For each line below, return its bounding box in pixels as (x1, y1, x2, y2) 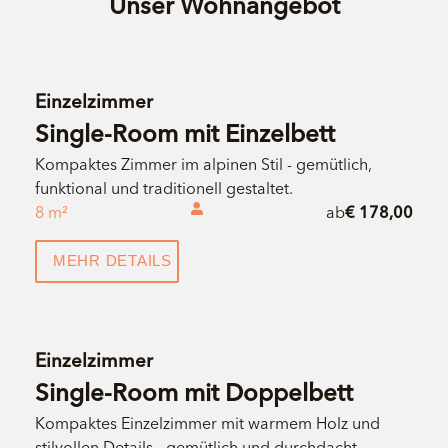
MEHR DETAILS (52, 252, 172, 270)
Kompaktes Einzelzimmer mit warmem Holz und (34, 412, 380, 433)
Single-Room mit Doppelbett (34, 377, 353, 407)
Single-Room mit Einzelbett (34, 118, 335, 148)
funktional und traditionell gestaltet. (34, 177, 293, 198)
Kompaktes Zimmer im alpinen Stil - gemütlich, (34, 153, 372, 174)
